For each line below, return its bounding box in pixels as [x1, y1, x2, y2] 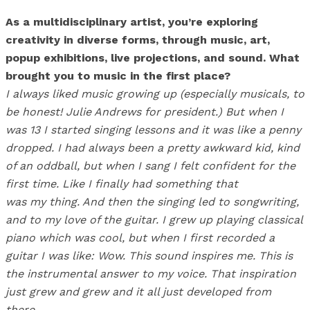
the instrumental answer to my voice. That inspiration [6, 267, 296, 281]
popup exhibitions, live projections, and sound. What [6, 51, 300, 65]
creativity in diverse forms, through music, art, [6, 33, 270, 47]
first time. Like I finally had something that [6, 177, 238, 191]
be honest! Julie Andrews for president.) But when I [6, 105, 284, 119]
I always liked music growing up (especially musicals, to [6, 87, 304, 101]
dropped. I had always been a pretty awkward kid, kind [6, 141, 300, 155]
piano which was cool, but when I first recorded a [6, 231, 275, 245]
